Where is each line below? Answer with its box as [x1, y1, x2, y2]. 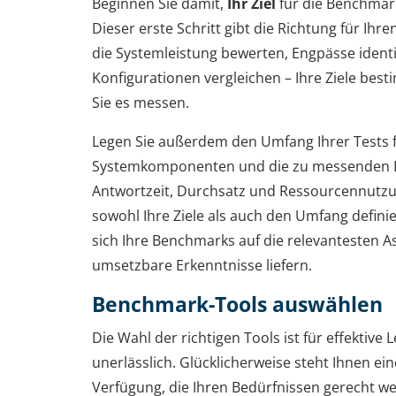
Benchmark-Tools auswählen [92, 289, 383, 318]
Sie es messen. [92, 92, 189, 112]
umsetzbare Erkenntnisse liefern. [92, 255, 312, 275]
